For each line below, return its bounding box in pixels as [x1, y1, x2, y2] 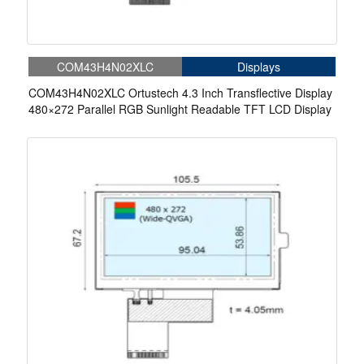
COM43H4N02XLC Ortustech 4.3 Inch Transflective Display [28, 84, 332, 102]
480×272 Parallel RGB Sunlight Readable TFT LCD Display [28, 101, 331, 118]
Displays [237, 58, 280, 76]
